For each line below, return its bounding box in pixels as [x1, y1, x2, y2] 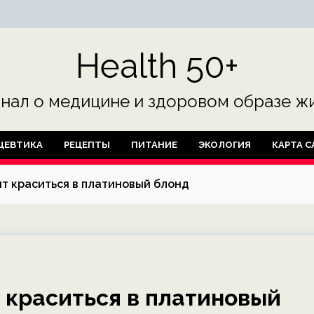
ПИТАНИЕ [131, 139, 177, 150]
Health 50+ [75, 46, 239, 86]
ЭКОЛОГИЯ [198, 139, 251, 150]
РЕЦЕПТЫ [64, 139, 110, 150]
